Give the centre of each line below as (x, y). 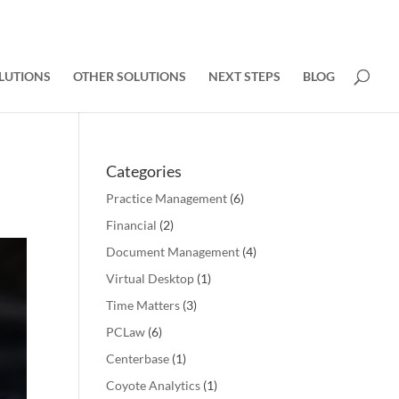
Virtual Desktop (151, 278)
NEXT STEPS (244, 76)
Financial (132, 225)
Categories (144, 171)
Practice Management (167, 198)
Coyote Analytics (154, 385)
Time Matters (143, 305)
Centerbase (138, 358)
